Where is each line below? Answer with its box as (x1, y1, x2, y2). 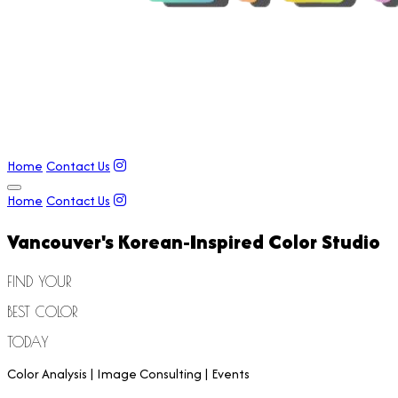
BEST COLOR (7, 303, 77, 320)
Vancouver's (7, 227, 118, 256)
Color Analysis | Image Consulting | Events (7, 363, 250, 383)
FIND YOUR (7, 273, 71, 290)
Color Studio (264, 227, 380, 256)
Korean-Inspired (118, 227, 264, 256)
